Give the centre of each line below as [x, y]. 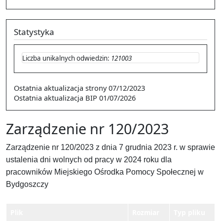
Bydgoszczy [27, 184]
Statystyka [34, 32]
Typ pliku [189, 212]
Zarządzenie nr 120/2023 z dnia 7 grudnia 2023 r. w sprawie [110, 147]
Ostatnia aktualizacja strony [60, 88]
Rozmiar [146, 212]
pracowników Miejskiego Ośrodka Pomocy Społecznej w [105, 172]
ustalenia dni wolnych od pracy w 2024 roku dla [89, 159]
